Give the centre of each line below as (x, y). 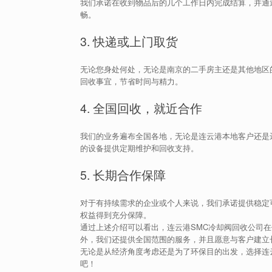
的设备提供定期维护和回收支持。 (139, 148)
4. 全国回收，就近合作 (141, 108)
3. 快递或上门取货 (129, 41)
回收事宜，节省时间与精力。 (131, 81)
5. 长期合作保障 (123, 175)
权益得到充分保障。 (116, 214)
